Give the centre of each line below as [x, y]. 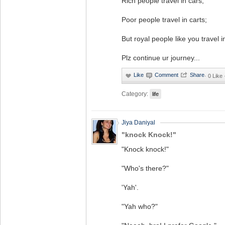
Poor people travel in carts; [164, 20]
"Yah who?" [140, 206]
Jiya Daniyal [138, 123]
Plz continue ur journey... [161, 58]
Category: [135, 94]
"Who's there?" [145, 168]
